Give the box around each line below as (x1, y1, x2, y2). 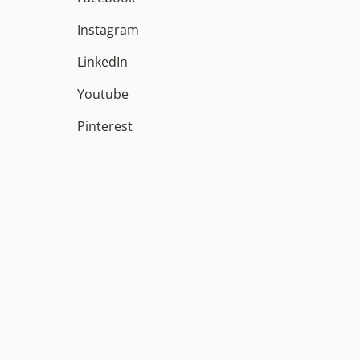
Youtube (77, 85, 129, 104)
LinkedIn (77, 53, 128, 72)
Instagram (77, 21, 139, 39)
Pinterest (77, 117, 133, 136)
